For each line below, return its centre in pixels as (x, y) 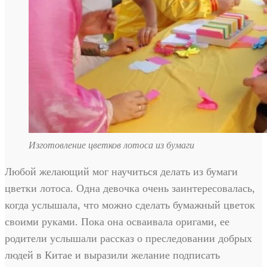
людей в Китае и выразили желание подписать (112, 255)
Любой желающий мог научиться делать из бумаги (121, 172)
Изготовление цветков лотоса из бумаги (111, 145)
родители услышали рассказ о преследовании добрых (128, 239)
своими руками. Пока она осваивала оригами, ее (117, 222)
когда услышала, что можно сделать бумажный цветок (130, 205)
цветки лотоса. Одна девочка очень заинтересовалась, (130, 189)
